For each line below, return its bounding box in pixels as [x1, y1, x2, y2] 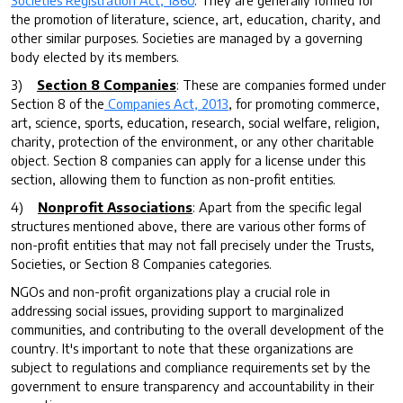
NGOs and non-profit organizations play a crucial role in [11, 282, 330, 300]
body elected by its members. [11, 48, 179, 65]
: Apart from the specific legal [193, 198, 362, 215]
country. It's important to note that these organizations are [11, 339, 354, 356]
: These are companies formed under [176, 76, 386, 93]
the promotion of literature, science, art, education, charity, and [11, 10, 381, 27]
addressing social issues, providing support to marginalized [11, 301, 344, 318]
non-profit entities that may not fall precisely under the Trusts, [11, 236, 374, 253]
